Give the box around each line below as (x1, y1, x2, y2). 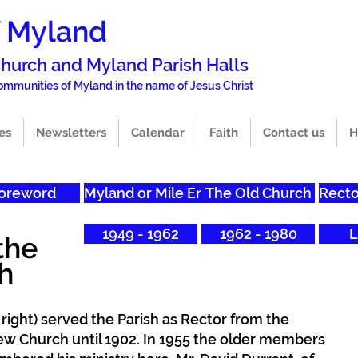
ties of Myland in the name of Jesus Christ (40, 79, 253, 92)
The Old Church (205, 185, 312, 201)
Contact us (262, 125, 324, 140)
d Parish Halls (137, 54, 249, 75)
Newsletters (35, 125, 106, 140)
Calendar (130, 125, 185, 140)
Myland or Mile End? (84, 185, 221, 201)
